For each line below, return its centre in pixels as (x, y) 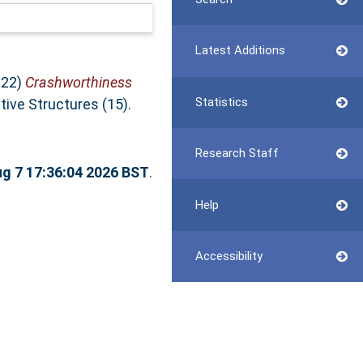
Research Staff (237, 154)
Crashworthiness (78, 82)
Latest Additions (240, 51)
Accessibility (228, 256)
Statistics (221, 102)
